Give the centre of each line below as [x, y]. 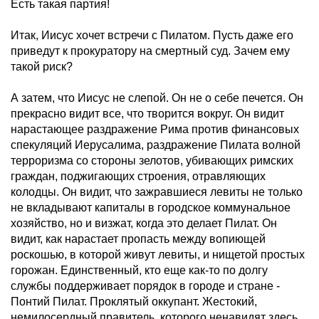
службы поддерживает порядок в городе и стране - [145, 286]
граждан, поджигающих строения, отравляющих [138, 176]
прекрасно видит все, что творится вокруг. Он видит [147, 114]
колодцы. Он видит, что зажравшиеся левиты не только [157, 192]
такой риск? [42, 67]
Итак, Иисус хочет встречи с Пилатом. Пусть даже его [152, 35]
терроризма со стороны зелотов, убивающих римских [152, 161]
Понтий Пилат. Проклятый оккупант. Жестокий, [134, 302]
